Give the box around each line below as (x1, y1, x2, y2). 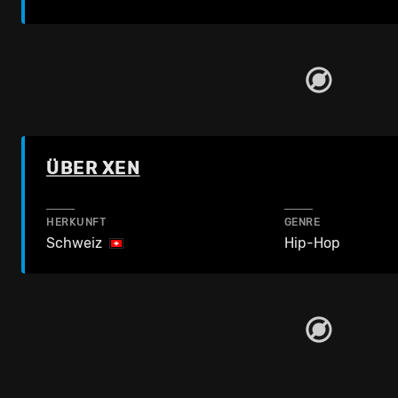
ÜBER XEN (46, 156, 140, 179)
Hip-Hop (283, 234, 340, 251)
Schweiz (46, 234, 102, 251)
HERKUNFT (46, 215, 107, 228)
